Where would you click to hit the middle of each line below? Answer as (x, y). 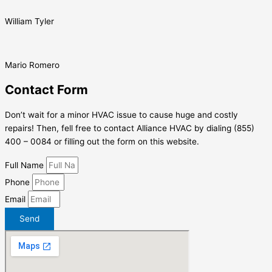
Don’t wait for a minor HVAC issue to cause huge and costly (121, 114)
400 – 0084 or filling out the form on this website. (102, 141)
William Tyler (29, 22)
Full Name (25, 165)
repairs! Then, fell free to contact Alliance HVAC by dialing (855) (130, 128)
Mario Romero (32, 65)
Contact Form (46, 89)
